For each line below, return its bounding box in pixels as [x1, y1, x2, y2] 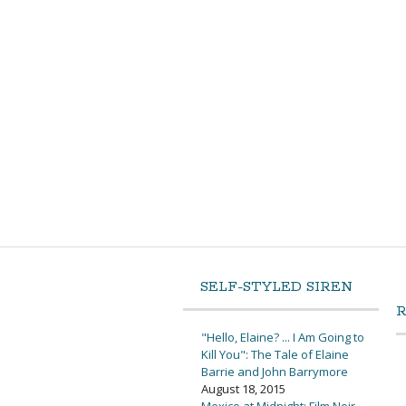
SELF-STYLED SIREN [200, 277, 353, 297]
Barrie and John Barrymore [201, 363, 348, 381]
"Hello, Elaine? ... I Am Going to [201, 329, 364, 346]
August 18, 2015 [201, 381, 285, 398]
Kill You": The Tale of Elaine [201, 346, 349, 363]
